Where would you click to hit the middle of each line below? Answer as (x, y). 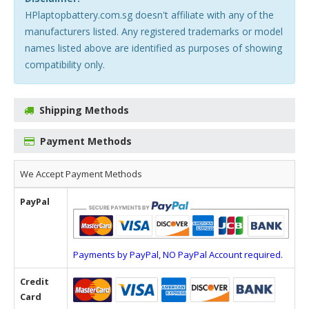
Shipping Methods (84, 110)
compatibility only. (65, 64)
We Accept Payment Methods (81, 174)
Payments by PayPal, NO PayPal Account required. (178, 255)
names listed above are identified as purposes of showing (153, 48)
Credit (34, 281)
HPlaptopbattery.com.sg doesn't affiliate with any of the (149, 15)
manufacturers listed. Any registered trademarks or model (154, 31)
